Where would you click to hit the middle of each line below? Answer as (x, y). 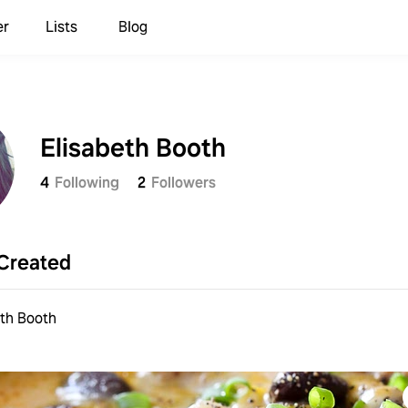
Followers (184, 183)
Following (87, 183)
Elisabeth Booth (133, 148)
